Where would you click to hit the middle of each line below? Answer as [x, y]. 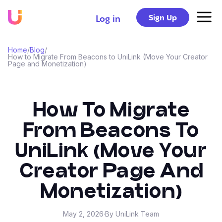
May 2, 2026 [83, 214]
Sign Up [163, 18]
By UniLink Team [132, 214]
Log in [108, 18]
